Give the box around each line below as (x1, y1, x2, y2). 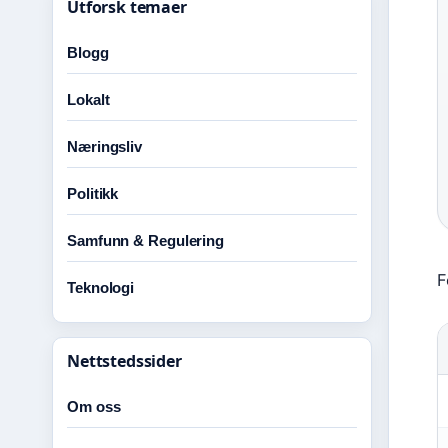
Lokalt (67, 91, 110, 108)
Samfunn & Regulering (67, 232, 224, 249)
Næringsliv (67, 138, 142, 155)
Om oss (67, 398, 121, 415)
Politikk (67, 185, 119, 202)
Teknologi (67, 279, 135, 296)
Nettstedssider (67, 350, 182, 372)
